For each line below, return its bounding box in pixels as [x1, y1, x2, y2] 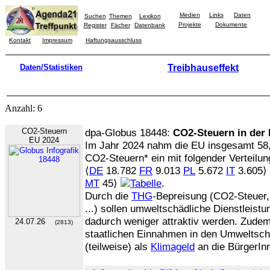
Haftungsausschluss [86, 37, 142, 43]
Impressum [42, 37, 72, 43]
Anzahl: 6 [5, 103, 42, 113]
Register [83, 22, 107, 28]
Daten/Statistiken [20, 63, 83, 72]
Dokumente [215, 21, 247, 28]
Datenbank [134, 22, 165, 28]
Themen [108, 13, 132, 19]
